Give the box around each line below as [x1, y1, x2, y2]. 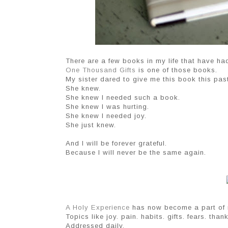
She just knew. [66, 121, 116, 129]
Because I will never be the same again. [66, 149, 206, 157]
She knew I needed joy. [66, 112, 147, 120]
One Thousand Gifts [66, 66, 136, 74]
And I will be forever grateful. [66, 139, 167, 148]
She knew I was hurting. [66, 103, 149, 111]
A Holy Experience [66, 204, 130, 212]
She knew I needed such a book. [66, 94, 180, 102]
